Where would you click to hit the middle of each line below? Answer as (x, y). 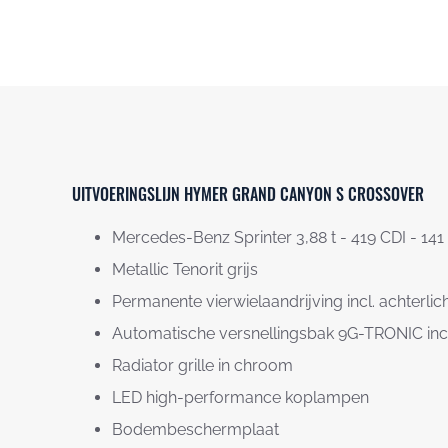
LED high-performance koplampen (240, 397)
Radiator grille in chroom (202, 365)
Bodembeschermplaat (195, 429)
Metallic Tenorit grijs (185, 269)
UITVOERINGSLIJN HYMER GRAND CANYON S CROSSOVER (248, 193)
